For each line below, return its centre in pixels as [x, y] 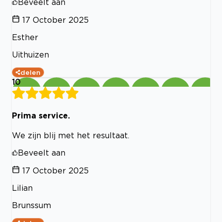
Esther [25, 37]
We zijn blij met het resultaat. [71, 135]
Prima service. [41, 115]
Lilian [22, 188]
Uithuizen [30, 55]
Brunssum [31, 205]
